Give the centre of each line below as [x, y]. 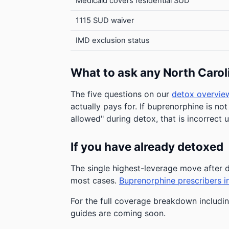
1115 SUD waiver [105, 21]
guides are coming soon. [118, 213]
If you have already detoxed [147, 147]
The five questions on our [121, 94]
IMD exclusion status [113, 41]
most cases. [95, 181]
